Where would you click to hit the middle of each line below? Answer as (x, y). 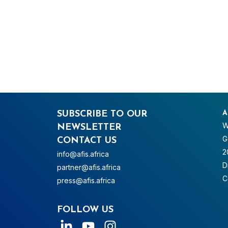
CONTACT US (87, 141)
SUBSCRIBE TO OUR (102, 115)
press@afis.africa (86, 181)
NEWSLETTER (89, 128)
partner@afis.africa (89, 167)
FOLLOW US (85, 210)
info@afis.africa (83, 154)
